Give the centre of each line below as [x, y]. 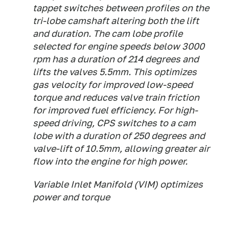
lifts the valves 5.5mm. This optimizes [115, 72]
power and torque [71, 197]
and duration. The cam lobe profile [108, 33]
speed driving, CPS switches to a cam [114, 123]
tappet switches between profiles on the [121, 8]
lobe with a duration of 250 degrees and [119, 136]
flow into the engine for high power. [110, 161]
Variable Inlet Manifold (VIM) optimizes [118, 184]
